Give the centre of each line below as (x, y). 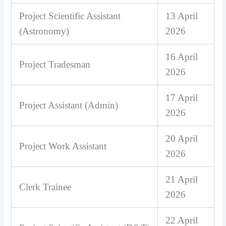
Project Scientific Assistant (70, 16)
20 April (182, 138)
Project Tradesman (55, 64)
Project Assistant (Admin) (69, 105)
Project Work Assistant (63, 146)
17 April (182, 97)
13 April (182, 16)
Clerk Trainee (45, 187)
